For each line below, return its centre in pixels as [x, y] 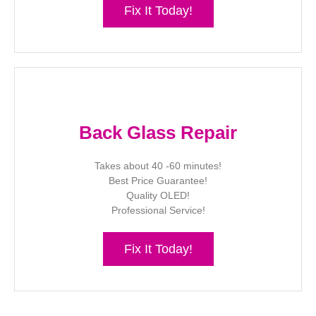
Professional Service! [158, 210]
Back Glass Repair [158, 132]
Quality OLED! [158, 195]
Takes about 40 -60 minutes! [158, 165]
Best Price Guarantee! [158, 180]
